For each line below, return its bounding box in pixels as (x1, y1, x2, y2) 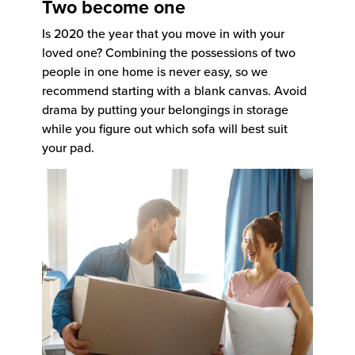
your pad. (42, 139, 94, 157)
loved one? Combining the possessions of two (42, 44, 296, 62)
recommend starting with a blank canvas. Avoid (42, 82, 307, 100)
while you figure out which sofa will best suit (42, 120, 288, 138)
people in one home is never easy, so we (42, 63, 268, 81)
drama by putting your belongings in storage (42, 101, 288, 119)
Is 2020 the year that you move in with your (42, 25, 284, 43)
